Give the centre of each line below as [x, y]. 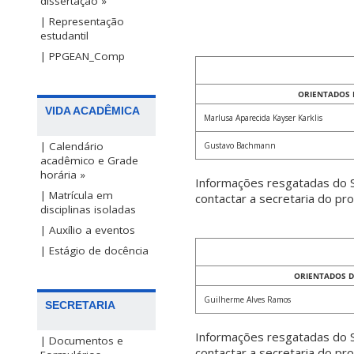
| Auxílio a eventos [88, 230]
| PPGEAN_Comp [83, 56]
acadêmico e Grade [89, 161]
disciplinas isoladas [88, 210]
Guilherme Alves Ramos [247, 300]
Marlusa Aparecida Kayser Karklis [263, 118]
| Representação [82, 22]
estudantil [64, 36]
